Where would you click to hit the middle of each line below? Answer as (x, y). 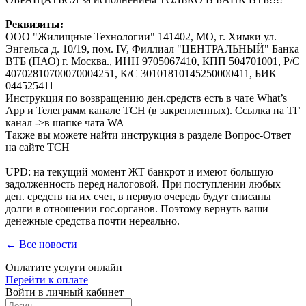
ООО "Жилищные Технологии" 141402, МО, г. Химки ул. (141, 37)
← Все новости (41, 245)
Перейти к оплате (47, 280)
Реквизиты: (34, 25)
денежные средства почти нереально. (93, 221)
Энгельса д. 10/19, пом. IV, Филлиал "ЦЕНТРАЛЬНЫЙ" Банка (152, 49)
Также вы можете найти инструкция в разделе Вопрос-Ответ (148, 135)
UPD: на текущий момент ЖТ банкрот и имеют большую (139, 172)
